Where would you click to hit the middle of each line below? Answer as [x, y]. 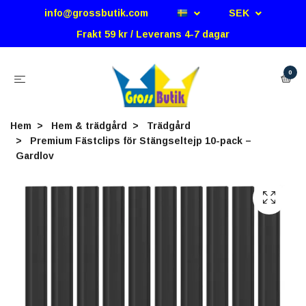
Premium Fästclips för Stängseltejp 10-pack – [139, 140]
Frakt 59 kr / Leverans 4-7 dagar [153, 34]
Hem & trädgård [89, 125]
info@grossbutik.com [96, 13]
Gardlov [35, 155]
